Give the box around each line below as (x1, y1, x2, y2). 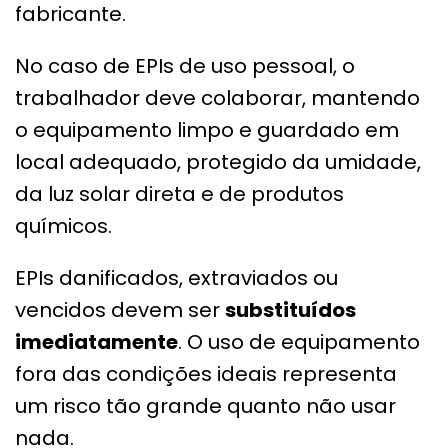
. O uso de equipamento (178, 328, 420, 357)
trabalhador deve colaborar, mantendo (15, 84, 420, 113)
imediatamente (15, 328, 178, 357)
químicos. (15, 212, 112, 241)
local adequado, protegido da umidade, (15, 148, 421, 177)
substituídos (225, 296, 356, 325)
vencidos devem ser (15, 296, 225, 325)
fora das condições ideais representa (15, 360, 397, 389)
